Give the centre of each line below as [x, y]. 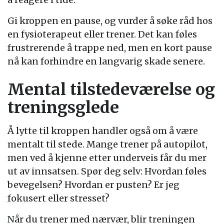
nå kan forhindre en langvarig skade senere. [106, 61]
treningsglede [63, 107]
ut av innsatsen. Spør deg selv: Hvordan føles [107, 171]
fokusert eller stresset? [58, 198]
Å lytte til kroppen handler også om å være [103, 130]
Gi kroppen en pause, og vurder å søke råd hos [110, 20]
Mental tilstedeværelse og [111, 89]
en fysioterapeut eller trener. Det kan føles [102, 34]
